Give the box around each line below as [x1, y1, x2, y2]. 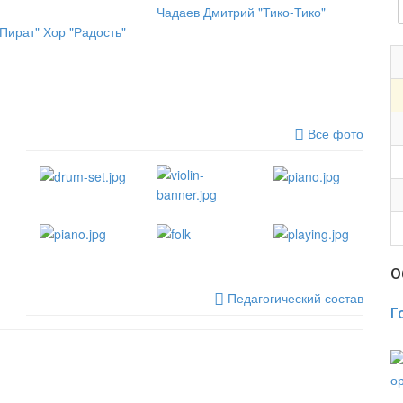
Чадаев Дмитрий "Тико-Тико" [156, 3, 326, 21]
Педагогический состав [224, 289, 363, 307]
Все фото [304, 124, 363, 142]
